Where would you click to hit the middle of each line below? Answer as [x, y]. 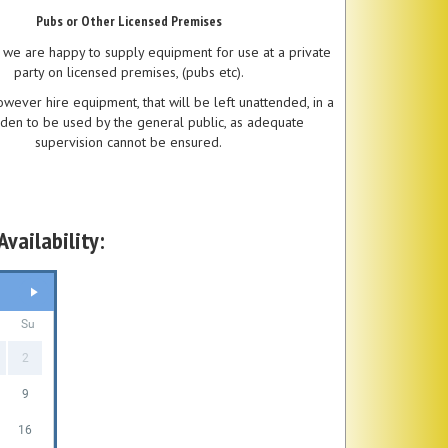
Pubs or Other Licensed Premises [128, 20]
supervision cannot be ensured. [128, 141]
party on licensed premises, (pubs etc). [128, 71]
